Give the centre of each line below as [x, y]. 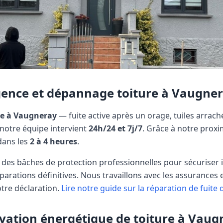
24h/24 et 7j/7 [115, 128]
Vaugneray [35, 115]
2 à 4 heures [54, 141]
